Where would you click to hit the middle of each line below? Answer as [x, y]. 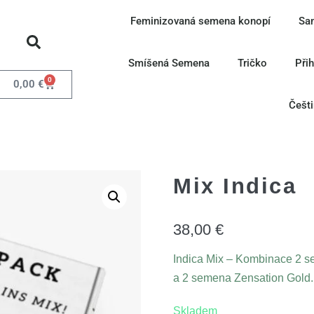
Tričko [252, 63]
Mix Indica [235, 186]
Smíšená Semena [169, 63]
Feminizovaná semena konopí [201, 21]
